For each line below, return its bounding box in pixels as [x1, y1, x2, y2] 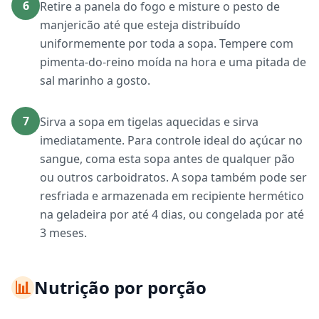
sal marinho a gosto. [40, 73, 150, 88]
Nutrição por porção [34, 276, 206, 299]
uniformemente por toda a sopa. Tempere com [40, 36, 293, 51]
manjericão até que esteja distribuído [40, 17, 241, 33]
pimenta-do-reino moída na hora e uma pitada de [40, 54, 306, 70]
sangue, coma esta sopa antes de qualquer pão [40, 151, 295, 167]
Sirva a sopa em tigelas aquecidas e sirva [40, 114, 258, 130]
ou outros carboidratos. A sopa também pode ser [40, 169, 307, 185]
